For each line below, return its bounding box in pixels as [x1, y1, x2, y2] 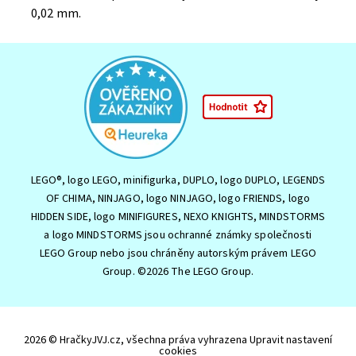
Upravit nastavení [250, 331, 332, 348]
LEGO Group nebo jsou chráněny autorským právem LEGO [39, 245, 317, 261]
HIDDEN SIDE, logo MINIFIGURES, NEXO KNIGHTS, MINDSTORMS [30, 208, 326, 225]
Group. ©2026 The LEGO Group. [103, 263, 253, 280]
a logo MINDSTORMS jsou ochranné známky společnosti [44, 226, 312, 243]
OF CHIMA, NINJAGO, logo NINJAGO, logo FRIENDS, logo [45, 190, 311, 207]
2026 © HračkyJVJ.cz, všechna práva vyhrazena [24, 331, 250, 348]
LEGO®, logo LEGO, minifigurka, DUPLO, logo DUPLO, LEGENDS [30, 172, 326, 188]
